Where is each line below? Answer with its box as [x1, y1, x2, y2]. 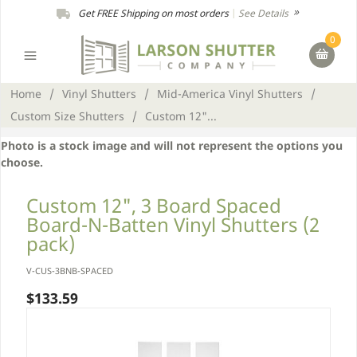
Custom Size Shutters [10, 108, 124, 124]
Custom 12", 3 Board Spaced [26, 192, 281, 218]
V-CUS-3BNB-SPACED [26, 265, 113, 277]
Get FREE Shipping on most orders [78, 6, 229, 20]
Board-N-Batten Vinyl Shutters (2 [26, 211, 320, 237]
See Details [238, 6, 291, 20]
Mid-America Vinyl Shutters [157, 86, 303, 101]
